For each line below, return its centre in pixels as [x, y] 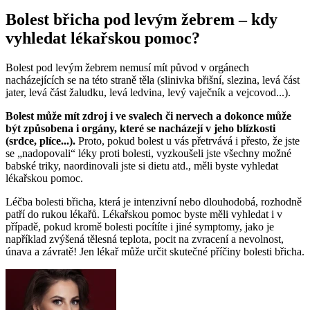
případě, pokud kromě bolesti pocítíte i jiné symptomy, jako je [140, 226]
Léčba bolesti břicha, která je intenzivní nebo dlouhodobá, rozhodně [154, 201]
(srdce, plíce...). [42, 140]
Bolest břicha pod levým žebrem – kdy [142, 19]
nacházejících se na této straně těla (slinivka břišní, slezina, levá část [153, 80]
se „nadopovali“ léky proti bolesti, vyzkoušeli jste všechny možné [148, 153]
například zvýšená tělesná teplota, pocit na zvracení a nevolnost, [145, 239]
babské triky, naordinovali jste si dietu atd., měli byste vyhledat [142, 165]
